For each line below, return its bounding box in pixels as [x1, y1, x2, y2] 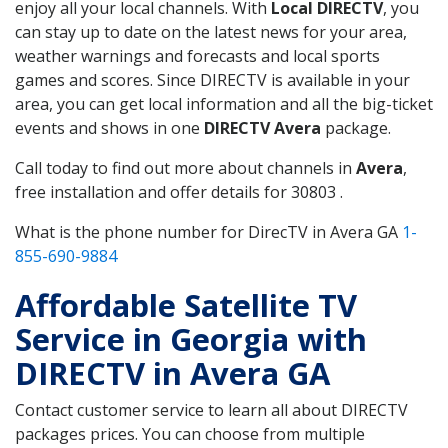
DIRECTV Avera [204, 116, 321, 139]
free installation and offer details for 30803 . [15, 180, 343, 203]
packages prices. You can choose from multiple [15, 422, 365, 445]
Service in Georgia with [15, 317, 367, 360]
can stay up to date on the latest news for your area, [15, 20, 407, 43]
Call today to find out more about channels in [15, 156, 356, 179]
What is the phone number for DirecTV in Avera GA [15, 220, 402, 243]
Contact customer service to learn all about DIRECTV [15, 398, 408, 421]
